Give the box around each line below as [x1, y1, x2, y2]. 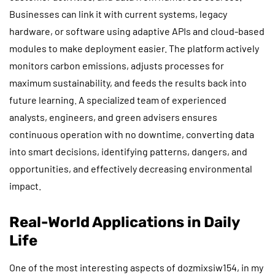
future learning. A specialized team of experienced [9, 93, 227, 106]
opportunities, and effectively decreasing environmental [9, 162, 252, 174]
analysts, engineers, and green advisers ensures [9, 110, 217, 123]
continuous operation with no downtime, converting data [9, 128, 254, 140]
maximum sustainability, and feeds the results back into [9, 76, 247, 88]
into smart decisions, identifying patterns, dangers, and [9, 145, 247, 157]
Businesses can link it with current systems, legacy [9, 7, 227, 20]
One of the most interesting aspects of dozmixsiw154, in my [9, 261, 263, 273]
